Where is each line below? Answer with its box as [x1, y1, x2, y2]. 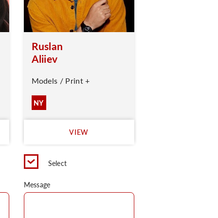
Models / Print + [31, 75, 90, 86]
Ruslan [31, 39, 63, 53]
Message [23, 180, 51, 189]
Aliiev [31, 52, 58, 66]
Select [48, 158, 67, 168]
